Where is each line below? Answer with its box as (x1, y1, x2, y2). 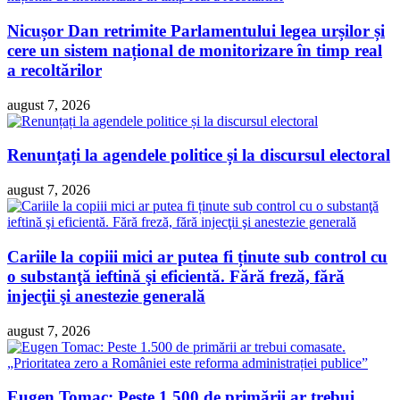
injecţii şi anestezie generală (7, 286, 205, 305)
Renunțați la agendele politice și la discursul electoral (7, 146, 390, 165)
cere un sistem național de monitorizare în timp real (7, 40, 382, 60)
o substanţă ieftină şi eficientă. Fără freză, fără (7, 266, 345, 286)
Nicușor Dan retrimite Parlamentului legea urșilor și (7, 21, 385, 40)
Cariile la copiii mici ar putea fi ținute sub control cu (7, 246, 387, 266)
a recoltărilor (7, 60, 102, 79)
